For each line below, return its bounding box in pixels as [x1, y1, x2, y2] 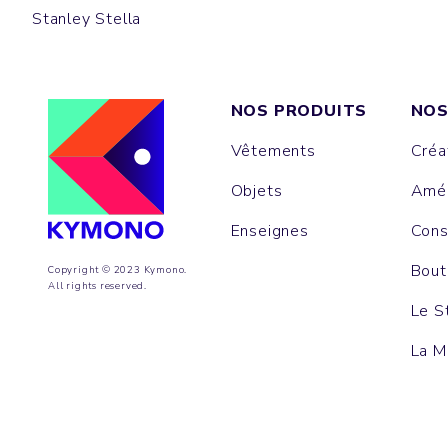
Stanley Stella [32, 8, 142, 31]
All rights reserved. [48, 279, 147, 293]
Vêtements [230, 140, 316, 163]
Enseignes [230, 220, 309, 243]
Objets [230, 180, 283, 203]
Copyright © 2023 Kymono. [48, 263, 188, 277]
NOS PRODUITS [230, 100, 368, 123]
